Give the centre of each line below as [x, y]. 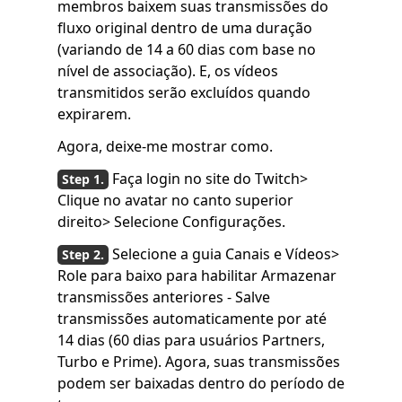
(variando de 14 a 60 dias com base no [187, 49]
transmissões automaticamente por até [192, 319]
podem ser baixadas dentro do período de [201, 383]
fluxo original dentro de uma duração [185, 28]
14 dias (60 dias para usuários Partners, [191, 340]
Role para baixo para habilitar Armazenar [197, 275]
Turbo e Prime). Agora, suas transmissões [199, 362]
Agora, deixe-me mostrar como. [165, 146]
